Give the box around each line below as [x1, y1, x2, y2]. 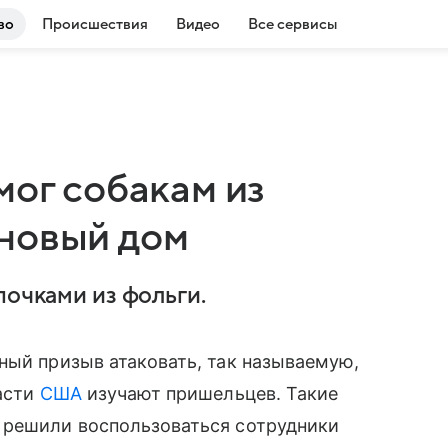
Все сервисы [248, 16, 337, 32]
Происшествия [42, 16, 148, 32]
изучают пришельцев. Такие [81, 383, 339, 404]
